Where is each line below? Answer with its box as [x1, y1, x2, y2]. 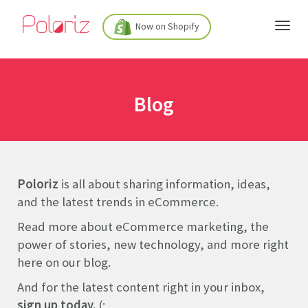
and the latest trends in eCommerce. [17, 194, 219, 210]
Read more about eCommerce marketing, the [17, 219, 269, 234]
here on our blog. [17, 254, 111, 270]
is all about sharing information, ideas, [61, 176, 270, 192]
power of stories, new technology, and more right [17, 236, 289, 252]
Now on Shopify [133, 19, 199, 32]
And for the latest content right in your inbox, [17, 279, 265, 295]
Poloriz [17, 176, 61, 192]
